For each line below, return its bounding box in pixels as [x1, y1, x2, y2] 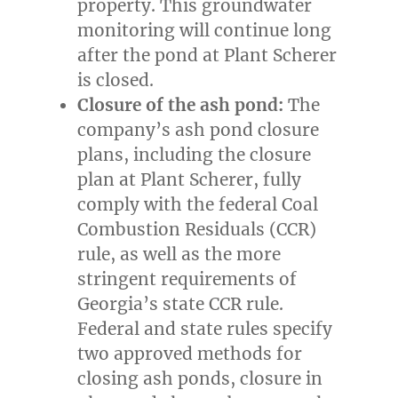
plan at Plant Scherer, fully [77, 169, 302, 191]
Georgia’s [77, 293, 159, 315]
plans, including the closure [77, 144, 312, 166]
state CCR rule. [158, 293, 284, 315]
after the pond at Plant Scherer [77, 44, 338, 67]
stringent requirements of [77, 268, 298, 291]
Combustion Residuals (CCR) [77, 219, 317, 241]
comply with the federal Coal [77, 194, 319, 216]
